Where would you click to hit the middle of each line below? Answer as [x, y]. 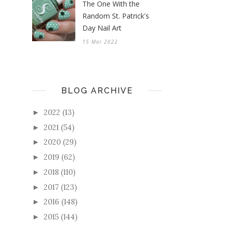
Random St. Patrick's [116, 16]
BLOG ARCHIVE [97, 90]
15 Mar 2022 [100, 41]
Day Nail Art [102, 28]
